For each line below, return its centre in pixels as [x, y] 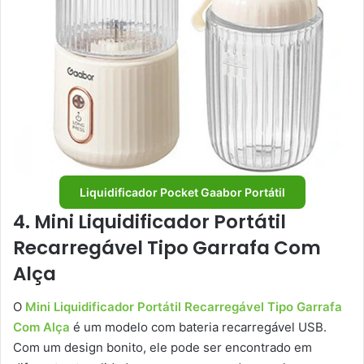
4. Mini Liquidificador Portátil [149, 222]
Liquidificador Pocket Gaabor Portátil [182, 193]
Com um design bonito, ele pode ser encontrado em [162, 347]
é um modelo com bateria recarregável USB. [198, 327]
